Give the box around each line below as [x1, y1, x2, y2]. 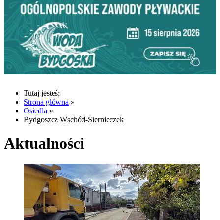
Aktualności [4, 135, 84, 153]
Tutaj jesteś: [24, 88, 60, 97]
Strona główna [24, 97, 69, 106]
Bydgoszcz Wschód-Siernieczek [24, 115, 124, 124]
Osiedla [24, 106, 47, 115]
